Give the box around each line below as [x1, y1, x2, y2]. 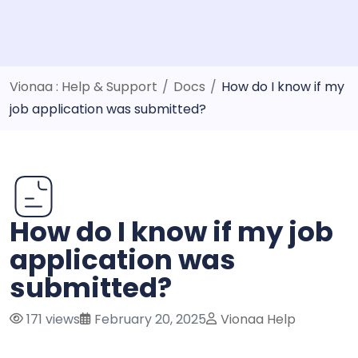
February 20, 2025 [91, 309, 206, 328]
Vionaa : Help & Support [10, 77, 157, 96]
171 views [23, 309, 80, 328]
